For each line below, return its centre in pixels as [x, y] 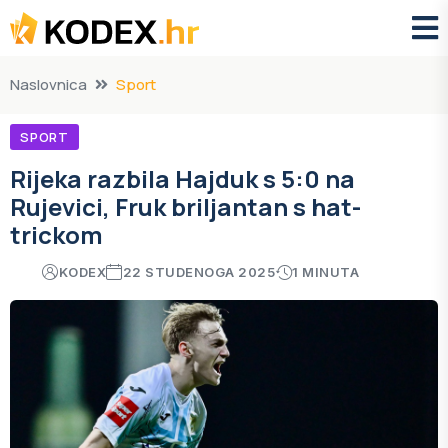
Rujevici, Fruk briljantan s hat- [185, 206]
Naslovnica [48, 84]
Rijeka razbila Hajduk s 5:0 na [182, 178]
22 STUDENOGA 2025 [199, 272]
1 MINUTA [326, 272]
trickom [56, 234]
